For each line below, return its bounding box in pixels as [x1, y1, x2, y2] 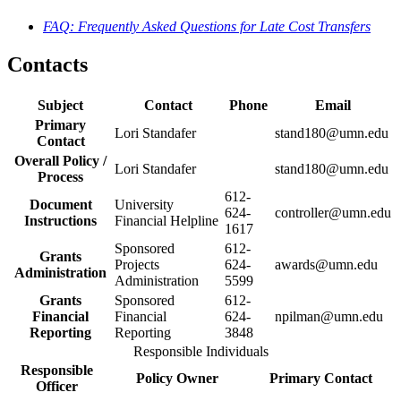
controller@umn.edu [275, 204, 391, 220]
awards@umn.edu [275, 256, 378, 272]
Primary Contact [269, 370, 372, 386]
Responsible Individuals [132, 343, 269, 359]
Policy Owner [135, 370, 218, 386]
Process [38, 168, 83, 184]
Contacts [7, 52, 88, 76]
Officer [35, 378, 78, 394]
